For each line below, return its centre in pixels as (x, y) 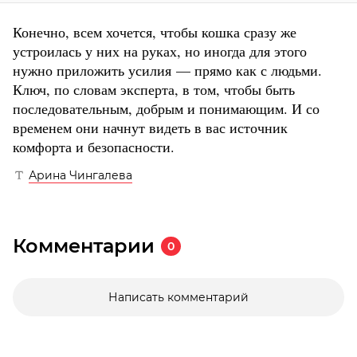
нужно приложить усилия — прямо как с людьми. (167, 71)
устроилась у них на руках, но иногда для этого (160, 51)
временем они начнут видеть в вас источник (150, 128)
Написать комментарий (178, 298)
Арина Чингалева (80, 176)
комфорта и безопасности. (94, 147)
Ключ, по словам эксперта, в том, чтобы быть (154, 90)
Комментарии (84, 246)
